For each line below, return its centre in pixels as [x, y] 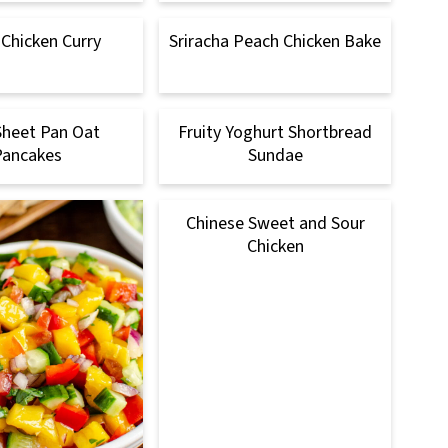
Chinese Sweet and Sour [275, 223]
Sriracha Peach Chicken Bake [275, 41]
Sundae [275, 155]
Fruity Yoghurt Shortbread [275, 132]
